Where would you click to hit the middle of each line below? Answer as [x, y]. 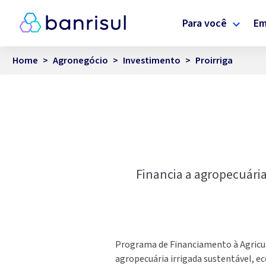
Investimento [152, 61]
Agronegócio [80, 61]
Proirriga [214, 61]
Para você [205, 23]
